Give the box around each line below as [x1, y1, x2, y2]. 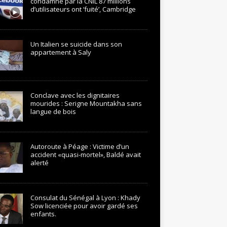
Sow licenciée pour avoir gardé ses [30, 201, 138, 210]
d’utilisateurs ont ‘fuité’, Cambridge [30, 5, 136, 14]
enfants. [30, 209, 56, 218]
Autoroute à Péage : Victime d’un [30, 142, 129, 151]
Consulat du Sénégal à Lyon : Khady [30, 193, 140, 202]
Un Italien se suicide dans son [30, 40, 122, 49]
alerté [30, 158, 49, 167]
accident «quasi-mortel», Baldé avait [30, 150, 141, 159]
